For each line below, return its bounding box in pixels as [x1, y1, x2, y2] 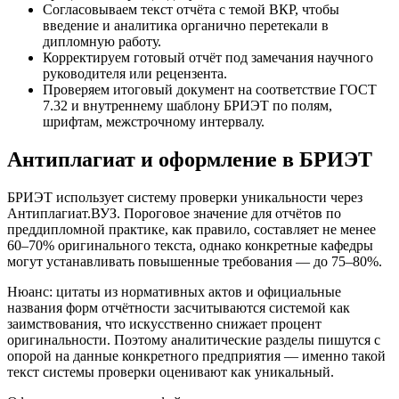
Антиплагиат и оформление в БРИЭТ [7, 148, 372, 172]
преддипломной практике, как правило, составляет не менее [7, 222, 376, 238]
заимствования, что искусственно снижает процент [7, 316, 322, 332]
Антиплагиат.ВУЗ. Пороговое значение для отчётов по [7, 206, 341, 222]
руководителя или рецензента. [43, 66, 227, 82]
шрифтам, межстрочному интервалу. [43, 114, 265, 130]
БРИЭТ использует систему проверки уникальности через [7, 190, 362, 206]
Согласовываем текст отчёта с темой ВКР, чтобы [43, 2, 339, 18]
